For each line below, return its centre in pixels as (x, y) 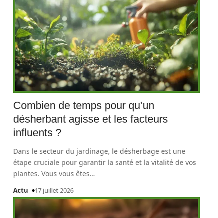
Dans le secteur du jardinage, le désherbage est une (100, 151)
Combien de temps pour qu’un (84, 105)
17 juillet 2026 (54, 190)
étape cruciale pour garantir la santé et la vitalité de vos (105, 162)
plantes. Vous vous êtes (52, 173)
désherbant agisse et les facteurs (91, 119)
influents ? (37, 133)
